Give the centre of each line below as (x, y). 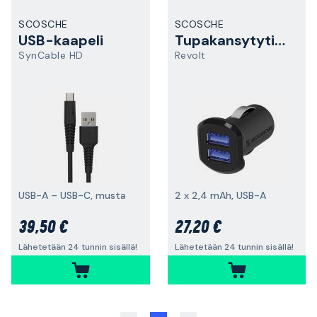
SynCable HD (51, 55)
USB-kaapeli (61, 40)
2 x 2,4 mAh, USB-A (220, 195)
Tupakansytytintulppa (279, 40)
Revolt (190, 55)
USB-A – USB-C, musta (72, 195)
